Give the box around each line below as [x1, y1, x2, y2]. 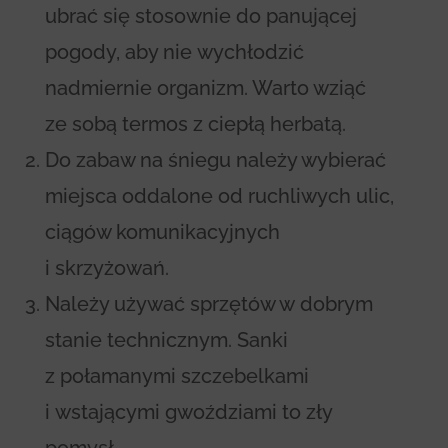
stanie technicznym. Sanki [44, 327, 288, 352]
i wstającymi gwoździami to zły [44, 399, 332, 424]
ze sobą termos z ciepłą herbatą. [44, 111, 346, 136]
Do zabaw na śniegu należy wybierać [44, 147, 386, 172]
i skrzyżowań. [44, 255, 169, 280]
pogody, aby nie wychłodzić [44, 39, 304, 64]
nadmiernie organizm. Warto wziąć [44, 75, 366, 100]
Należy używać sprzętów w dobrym [44, 291, 373, 316]
